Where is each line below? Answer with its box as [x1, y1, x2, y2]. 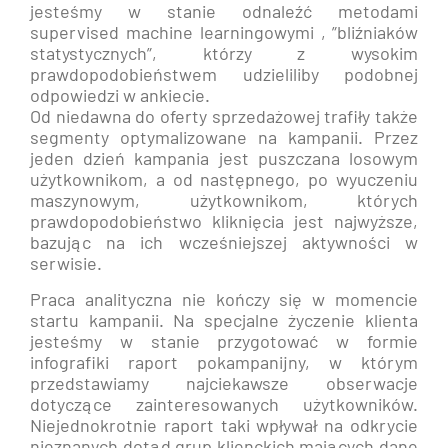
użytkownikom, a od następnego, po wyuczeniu [30, 168, 418, 190]
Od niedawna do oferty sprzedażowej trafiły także [30, 105, 418, 127]
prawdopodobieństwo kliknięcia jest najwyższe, [30, 210, 418, 232]
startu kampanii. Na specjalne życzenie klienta [30, 309, 418, 331]
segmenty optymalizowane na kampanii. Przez [30, 126, 418, 148]
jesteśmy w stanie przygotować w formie [30, 330, 418, 352]
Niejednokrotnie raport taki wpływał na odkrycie [30, 414, 418, 436]
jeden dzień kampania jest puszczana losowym [30, 147, 418, 169]
